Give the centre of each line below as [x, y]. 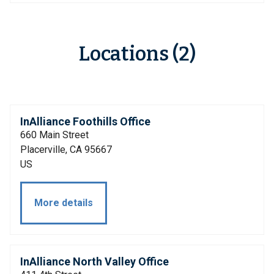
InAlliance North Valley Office [94, 261]
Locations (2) [137, 54]
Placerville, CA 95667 [66, 150]
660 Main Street [54, 135]
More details [64, 203]
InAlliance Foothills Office [85, 121]
